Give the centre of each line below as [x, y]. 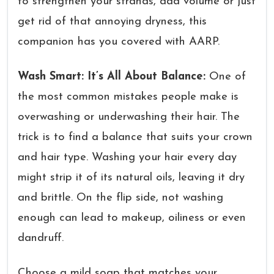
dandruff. [41, 238]
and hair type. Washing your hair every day [127, 157]
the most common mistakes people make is [128, 97]
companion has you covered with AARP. [120, 42]
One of [228, 77]
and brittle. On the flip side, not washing [120, 198]
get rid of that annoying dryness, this [112, 22]
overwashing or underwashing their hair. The [129, 117]
